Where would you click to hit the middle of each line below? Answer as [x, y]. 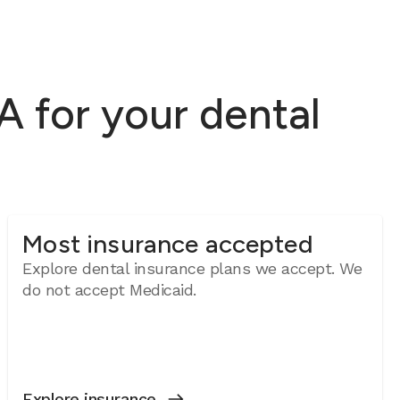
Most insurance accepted [168, 244]
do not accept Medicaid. [109, 290]
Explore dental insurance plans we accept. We [192, 268]
